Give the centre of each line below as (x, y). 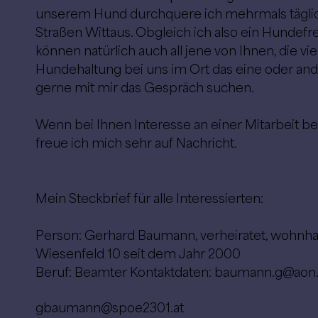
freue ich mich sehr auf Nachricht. (136, 143)
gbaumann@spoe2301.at (109, 308)
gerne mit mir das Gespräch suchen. (144, 88)
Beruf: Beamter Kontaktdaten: (125, 272)
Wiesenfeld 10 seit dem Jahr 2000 (138, 254)
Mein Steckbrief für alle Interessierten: (149, 198)
